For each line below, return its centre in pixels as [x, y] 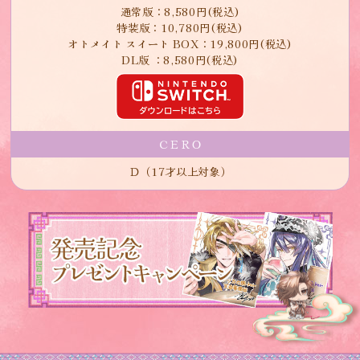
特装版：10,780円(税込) [180, 27]
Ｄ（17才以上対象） [180, 171]
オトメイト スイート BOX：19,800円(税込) [180, 43]
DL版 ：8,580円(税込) [180, 59]
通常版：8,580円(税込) [180, 11]
